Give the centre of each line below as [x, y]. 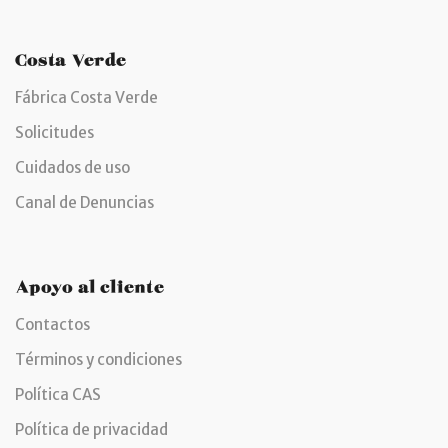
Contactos [52, 324]
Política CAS [58, 394]
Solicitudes [54, 132]
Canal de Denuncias [84, 202]
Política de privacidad [91, 429]
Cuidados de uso [72, 167]
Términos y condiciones [98, 359]
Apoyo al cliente [89, 283]
